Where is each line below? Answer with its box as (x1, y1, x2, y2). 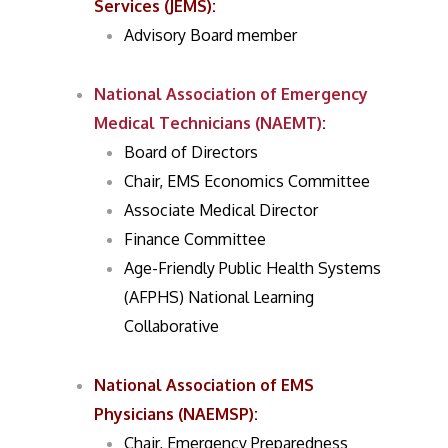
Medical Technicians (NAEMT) (94, 113, 323, 133)
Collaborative (124, 316, 220, 336)
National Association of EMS (94, 375, 315, 395)
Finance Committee (124, 229, 267, 249)
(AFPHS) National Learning (124, 287, 315, 307)
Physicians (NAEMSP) (94, 404, 255, 424)
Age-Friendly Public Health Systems (124, 258, 382, 278)
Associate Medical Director (124, 200, 319, 220)
